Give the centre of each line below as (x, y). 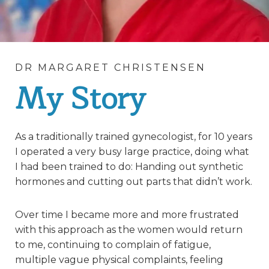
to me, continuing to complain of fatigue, (113, 245)
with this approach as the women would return (129, 230)
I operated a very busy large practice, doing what (132, 152)
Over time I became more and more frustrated (127, 215)
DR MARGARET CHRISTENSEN (110, 68)
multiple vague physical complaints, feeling (119, 260)
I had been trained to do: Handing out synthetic (129, 167)
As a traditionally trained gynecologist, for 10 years (134, 137)
